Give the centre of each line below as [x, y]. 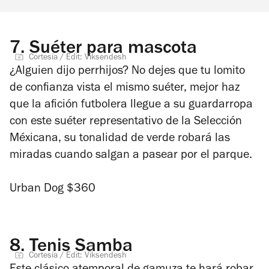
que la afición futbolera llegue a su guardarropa [131, 105]
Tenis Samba [79, 247]
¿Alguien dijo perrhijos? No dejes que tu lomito [127, 72]
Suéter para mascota [111, 49]
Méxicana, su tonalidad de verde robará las [120, 139]
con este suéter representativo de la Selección [126, 122]
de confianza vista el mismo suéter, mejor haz [125, 89]
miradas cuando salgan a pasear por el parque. [131, 156]
